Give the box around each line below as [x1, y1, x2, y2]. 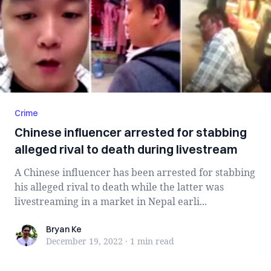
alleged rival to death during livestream [15, 142, 238, 157]
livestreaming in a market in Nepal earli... [15, 195, 207, 208]
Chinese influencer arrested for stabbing [15, 125, 247, 140]
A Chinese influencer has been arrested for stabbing [15, 166, 255, 179]
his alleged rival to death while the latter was [15, 180, 224, 194]
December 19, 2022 [46, 235, 123, 247]
